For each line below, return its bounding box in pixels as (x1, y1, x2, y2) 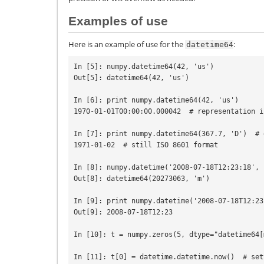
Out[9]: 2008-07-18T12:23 (74, 207, 173, 216)
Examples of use (68, 14, 168, 28)
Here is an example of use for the (68, 39, 185, 50)
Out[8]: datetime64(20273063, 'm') (74, 174, 210, 183)
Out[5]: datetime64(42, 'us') (74, 73, 189, 82)
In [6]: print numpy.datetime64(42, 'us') (74, 95, 239, 104)
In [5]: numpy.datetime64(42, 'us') (74, 62, 214, 71)
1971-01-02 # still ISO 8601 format (74, 140, 218, 149)
